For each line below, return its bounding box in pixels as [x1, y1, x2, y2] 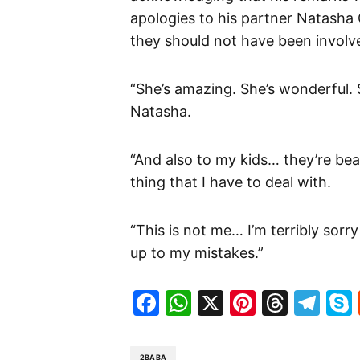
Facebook [159, 286, 279, 318]
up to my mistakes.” [130, 243, 264, 261]
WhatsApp [191, 286, 318, 318]
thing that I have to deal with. [130, 173, 331, 190]
